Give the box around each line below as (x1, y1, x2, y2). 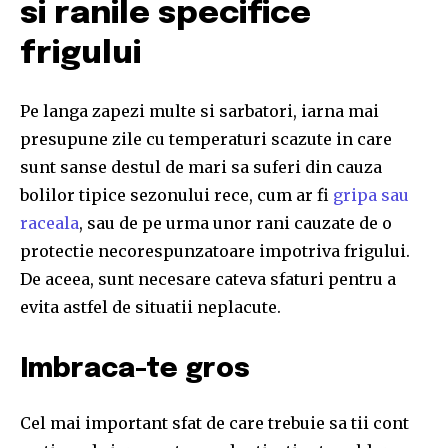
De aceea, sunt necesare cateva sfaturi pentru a (20, 268, 396, 289)
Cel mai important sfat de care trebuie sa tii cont (20, 412, 409, 433)
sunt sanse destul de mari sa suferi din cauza (20, 156, 382, 177)
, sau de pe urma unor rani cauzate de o (79, 212, 392, 233)
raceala (20, 212, 79, 233)
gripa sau (333, 184, 409, 205)
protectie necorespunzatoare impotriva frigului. (20, 240, 410, 261)
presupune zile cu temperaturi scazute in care (20, 128, 392, 149)
